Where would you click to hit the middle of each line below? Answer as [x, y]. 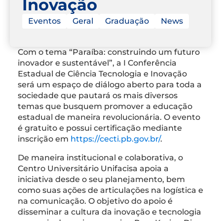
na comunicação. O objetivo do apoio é [95, 201]
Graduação [127, 21]
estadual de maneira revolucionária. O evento [109, 117]
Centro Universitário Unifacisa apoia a [93, 168]
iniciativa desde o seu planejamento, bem [101, 179]
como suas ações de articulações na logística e [110, 190]
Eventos [44, 21]
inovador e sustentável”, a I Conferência [97, 63]
